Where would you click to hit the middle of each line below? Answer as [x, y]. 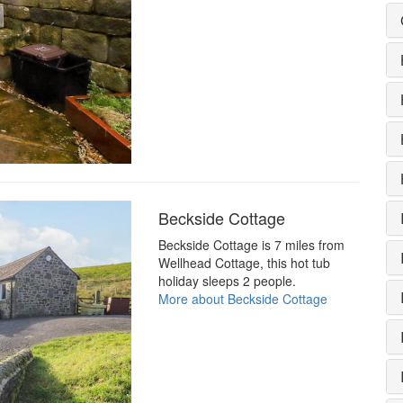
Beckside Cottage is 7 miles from [251, 244]
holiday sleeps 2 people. [227, 280]
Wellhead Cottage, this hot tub [244, 262]
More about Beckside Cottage [242, 298]
